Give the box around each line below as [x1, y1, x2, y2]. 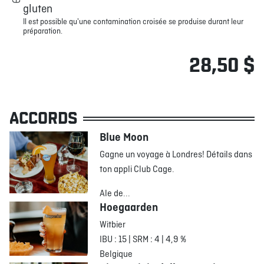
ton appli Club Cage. [100, 164, 175, 176]
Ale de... [100, 188, 131, 200]
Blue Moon [100, 131, 149, 145]
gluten [23, 2, 52, 16]
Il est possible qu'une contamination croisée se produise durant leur [23, 17, 243, 27]
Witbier [100, 219, 126, 231]
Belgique [100, 249, 133, 260]
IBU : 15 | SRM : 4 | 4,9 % [100, 234, 187, 246]
